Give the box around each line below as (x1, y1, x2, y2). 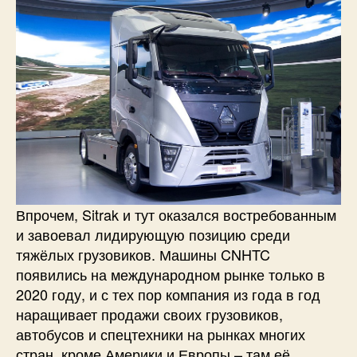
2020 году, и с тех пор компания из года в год (16, 284, 320, 305)
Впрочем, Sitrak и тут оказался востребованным (16, 204, 336, 226)
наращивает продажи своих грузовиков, (16, 304, 283, 325)
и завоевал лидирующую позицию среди (16, 224, 290, 245)
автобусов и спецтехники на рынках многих (16, 324, 305, 345)
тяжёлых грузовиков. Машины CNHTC (16, 244, 270, 265)
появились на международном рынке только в (16, 264, 325, 285)
